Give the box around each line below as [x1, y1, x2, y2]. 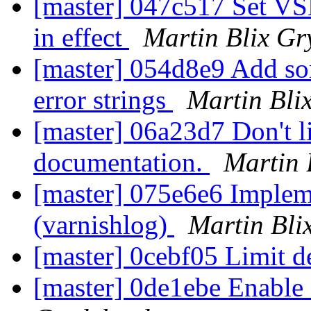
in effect [33, 22, 129, 53]
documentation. [33, 147, 210, 178]
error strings [33, 85, 173, 115]
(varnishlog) [33, 210, 174, 240]
